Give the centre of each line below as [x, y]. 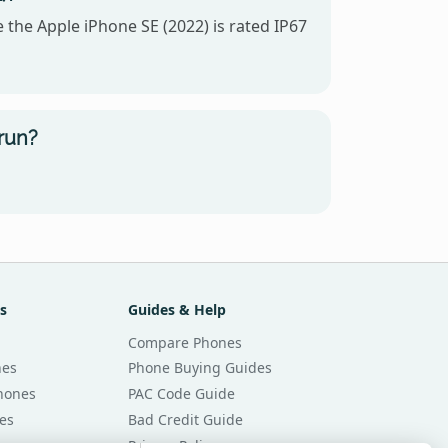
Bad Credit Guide [186, 419]
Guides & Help [177, 309]
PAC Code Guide [182, 394]
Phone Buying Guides [200, 368]
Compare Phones [185, 342]
